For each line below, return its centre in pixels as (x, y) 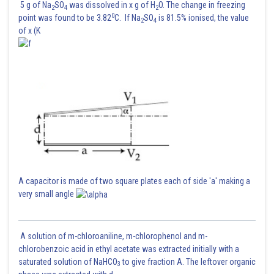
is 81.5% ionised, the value (203, 18)
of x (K (29, 31)
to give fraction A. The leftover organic (188, 261)
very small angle (47, 194)
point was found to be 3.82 (65, 18)
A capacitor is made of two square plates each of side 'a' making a (134, 181)
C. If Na (128, 18)
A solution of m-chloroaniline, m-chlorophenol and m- (113, 236)
